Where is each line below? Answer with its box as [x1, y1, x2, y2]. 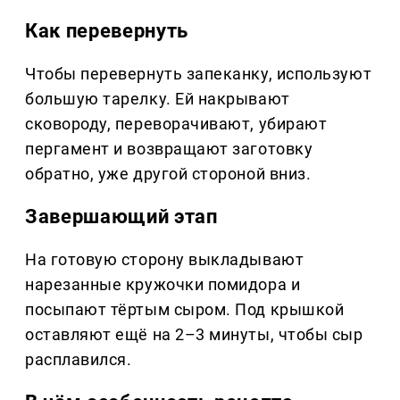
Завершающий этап [25, 205, 218, 229]
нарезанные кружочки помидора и [25, 275, 301, 295]
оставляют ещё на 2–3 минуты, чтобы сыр [25, 325, 363, 345]
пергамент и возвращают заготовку [25, 139, 313, 159]
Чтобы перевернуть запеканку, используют [25, 64, 372, 84]
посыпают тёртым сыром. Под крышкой [25, 300, 345, 320]
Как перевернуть [25, 20, 188, 43]
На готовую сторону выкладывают [25, 250, 304, 270]
